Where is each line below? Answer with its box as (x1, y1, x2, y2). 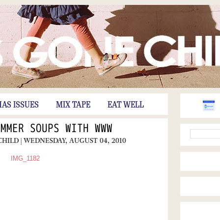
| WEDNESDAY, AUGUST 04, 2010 (21, 136, 126, 145)
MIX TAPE (55, 101, 90, 110)
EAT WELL (107, 101, 144, 110)
